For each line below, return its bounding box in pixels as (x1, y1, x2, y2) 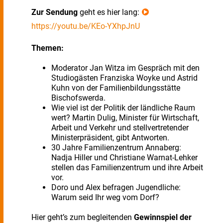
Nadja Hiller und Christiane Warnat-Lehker (51, 153, 198, 162)
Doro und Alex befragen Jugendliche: (51, 183, 181, 192)
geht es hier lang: (78, 7, 141, 17)
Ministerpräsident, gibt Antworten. (51, 133, 169, 142)
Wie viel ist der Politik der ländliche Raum (51, 103, 195, 112)
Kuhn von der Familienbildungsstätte (51, 83, 180, 93)
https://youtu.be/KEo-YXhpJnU (31, 21, 140, 31)
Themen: (31, 43, 64, 53)
